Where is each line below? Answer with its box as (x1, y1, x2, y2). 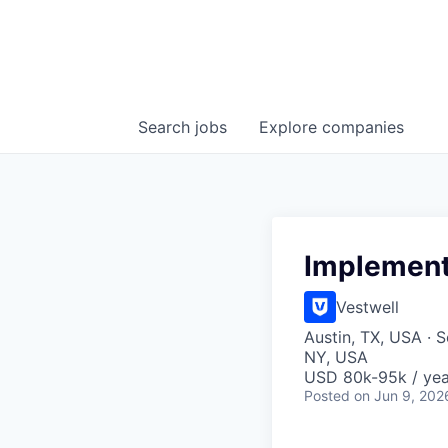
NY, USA (304, 347, 368, 368)
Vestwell (336, 297, 399, 318)
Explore (259, 117, 322, 138)
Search (138, 117, 195, 138)
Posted (304, 387, 350, 405)
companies (322, 117, 404, 138)
